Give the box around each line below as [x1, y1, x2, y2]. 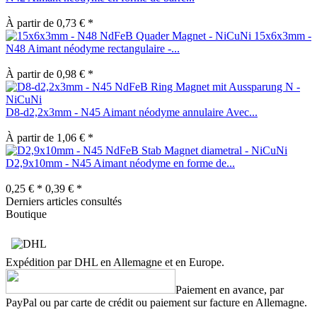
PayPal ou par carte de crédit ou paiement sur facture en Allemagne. [6, 296, 307, 309]
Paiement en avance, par [175, 283, 284, 296]
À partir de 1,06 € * [6, 131, 93, 144]
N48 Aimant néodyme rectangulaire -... [6, 42, 180, 54]
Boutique [6, 207, 47, 220]
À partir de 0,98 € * [6, 67, 93, 80]
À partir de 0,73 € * [6, 16, 93, 29]
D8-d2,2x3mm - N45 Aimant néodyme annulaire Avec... [6, 105, 258, 118]
